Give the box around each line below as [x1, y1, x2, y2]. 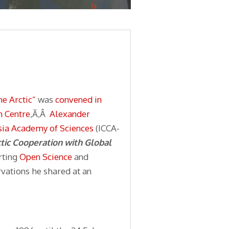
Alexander [50, 108, 90, 119]
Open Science [19, 151, 72, 162]
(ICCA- [94, 122, 120, 133]
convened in [55, 94, 102, 105]
